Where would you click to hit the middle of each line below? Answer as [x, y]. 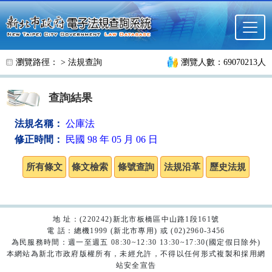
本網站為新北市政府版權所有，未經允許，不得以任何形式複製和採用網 [136, 254]
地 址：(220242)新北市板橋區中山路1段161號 [136, 219]
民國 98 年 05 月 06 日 [112, 140]
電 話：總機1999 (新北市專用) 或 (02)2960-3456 [136, 231]
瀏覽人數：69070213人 [223, 63]
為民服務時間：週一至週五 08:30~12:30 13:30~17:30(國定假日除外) [136, 243]
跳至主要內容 [38, 16]
